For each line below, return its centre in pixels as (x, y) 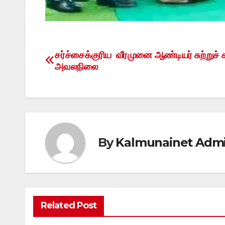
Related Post (69, 205)
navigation (85, 79)
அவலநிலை (78, 66)
